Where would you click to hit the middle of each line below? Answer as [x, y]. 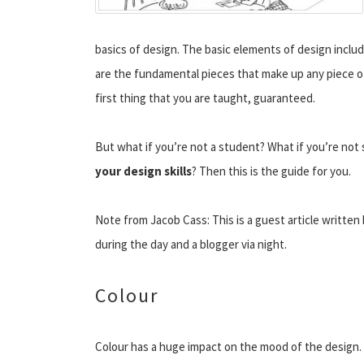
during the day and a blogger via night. [191, 244]
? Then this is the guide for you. [271, 171]
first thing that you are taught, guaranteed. [205, 97]
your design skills [143, 171]
